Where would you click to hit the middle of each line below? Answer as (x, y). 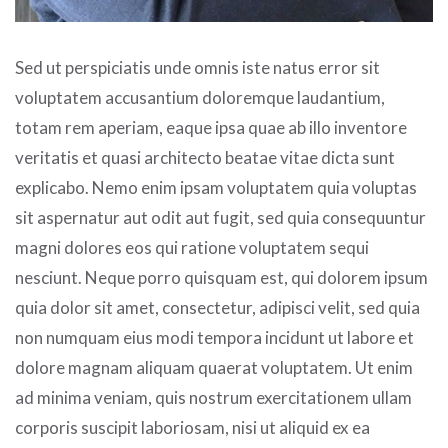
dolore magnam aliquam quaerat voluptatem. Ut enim (214, 368)
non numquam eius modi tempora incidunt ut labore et (214, 338)
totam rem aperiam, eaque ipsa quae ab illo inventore (211, 128)
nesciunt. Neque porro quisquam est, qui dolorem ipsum (221, 278)
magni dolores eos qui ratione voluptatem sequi (192, 248)
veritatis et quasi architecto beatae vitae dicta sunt (205, 158)
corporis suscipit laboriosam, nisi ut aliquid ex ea (192, 428)
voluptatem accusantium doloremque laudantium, (200, 98)
